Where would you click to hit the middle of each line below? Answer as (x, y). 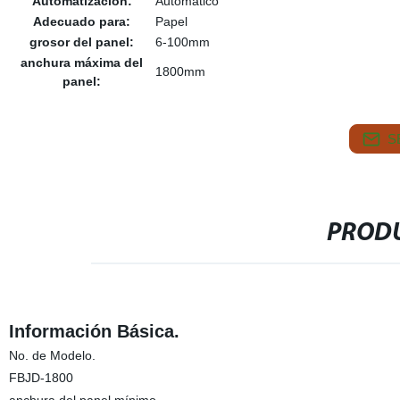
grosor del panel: (82, 42)
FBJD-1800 (41, 378)
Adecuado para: (82, 21)
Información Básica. (94, 331)
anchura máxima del (82, 62)
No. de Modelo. (52, 355)
